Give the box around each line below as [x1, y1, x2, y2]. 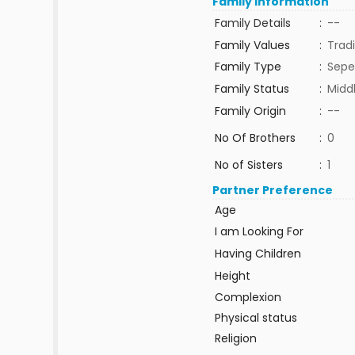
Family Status [214, 81, 289, 97]
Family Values [214, 37, 290, 53]
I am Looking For [214, 223, 303, 239]
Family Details [214, 15, 291, 31]
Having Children [214, 246, 301, 261]
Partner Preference [212, 182, 334, 198]
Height [214, 268, 250, 284]
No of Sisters [214, 157, 283, 173]
